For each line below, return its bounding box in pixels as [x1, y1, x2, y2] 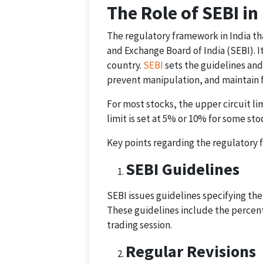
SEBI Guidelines [126, 159, 240, 180]
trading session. [107, 218, 172, 231]
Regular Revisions [126, 241, 256, 262]
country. [107, 59, 143, 72]
